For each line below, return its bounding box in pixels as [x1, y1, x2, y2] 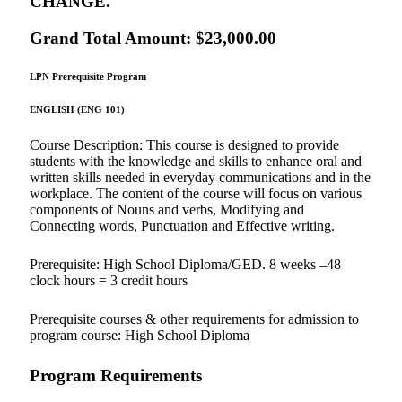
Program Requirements [30, 365, 202, 385]
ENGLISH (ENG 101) [30, 103, 125, 115]
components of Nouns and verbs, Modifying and [30, 201, 304, 217]
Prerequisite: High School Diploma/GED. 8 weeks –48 [30, 256, 341, 272]
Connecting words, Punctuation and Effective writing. [30, 217, 335, 233]
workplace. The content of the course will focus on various [30, 185, 362, 201]
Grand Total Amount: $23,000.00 [30, 28, 276, 48]
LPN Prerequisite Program [30, 70, 146, 82]
